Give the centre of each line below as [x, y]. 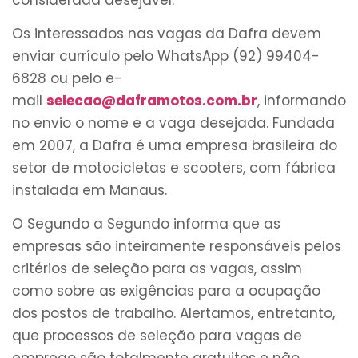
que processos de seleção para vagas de [157, 336]
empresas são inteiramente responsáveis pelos [177, 247]
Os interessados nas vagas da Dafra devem [167, 33]
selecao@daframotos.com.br [152, 100]
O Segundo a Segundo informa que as [146, 224]
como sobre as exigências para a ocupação [166, 291]
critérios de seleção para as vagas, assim [157, 269]
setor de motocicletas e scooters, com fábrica [174, 167]
